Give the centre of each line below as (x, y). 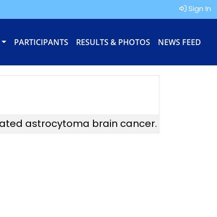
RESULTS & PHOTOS (113, 42)
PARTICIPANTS (41, 42)
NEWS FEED (179, 42)
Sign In (199, 8)
